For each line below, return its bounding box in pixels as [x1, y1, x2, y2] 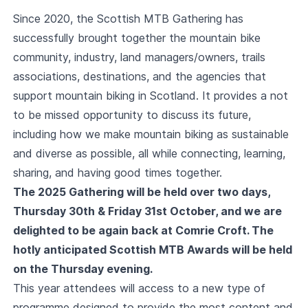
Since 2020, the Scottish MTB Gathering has [12, 12, 243, 25]
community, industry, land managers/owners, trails [12, 50, 265, 64]
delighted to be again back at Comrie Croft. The [12, 223, 274, 237]
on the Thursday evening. [12, 262, 153, 276]
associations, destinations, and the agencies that [12, 69, 266, 83]
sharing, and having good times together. [12, 166, 222, 179]
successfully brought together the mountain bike [12, 31, 261, 45]
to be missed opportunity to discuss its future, [12, 108, 251, 122]
